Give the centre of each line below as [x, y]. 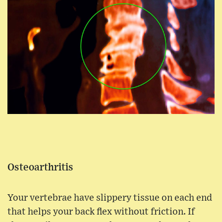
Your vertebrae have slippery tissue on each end [110, 198]
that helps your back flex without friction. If [101, 212]
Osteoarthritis [40, 167]
